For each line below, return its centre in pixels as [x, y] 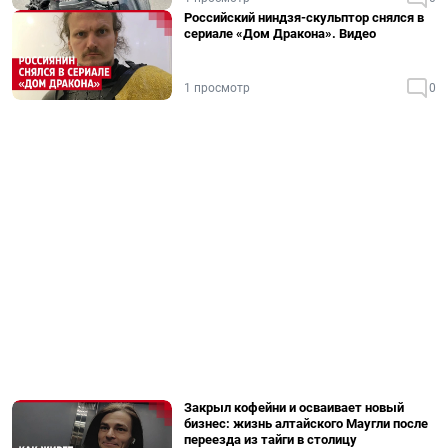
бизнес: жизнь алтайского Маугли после [306, 423]
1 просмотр [217, 88]
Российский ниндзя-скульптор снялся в [304, 17]
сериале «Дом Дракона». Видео [280, 33]
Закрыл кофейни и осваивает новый [294, 407]
